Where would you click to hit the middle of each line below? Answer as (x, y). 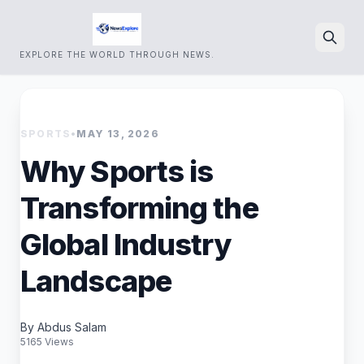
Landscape (96, 281)
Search (307, 94)
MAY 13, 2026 (118, 134)
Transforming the (139, 208)
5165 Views (47, 342)
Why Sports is (117, 171)
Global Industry (126, 245)
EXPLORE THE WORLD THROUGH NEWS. (117, 54)
